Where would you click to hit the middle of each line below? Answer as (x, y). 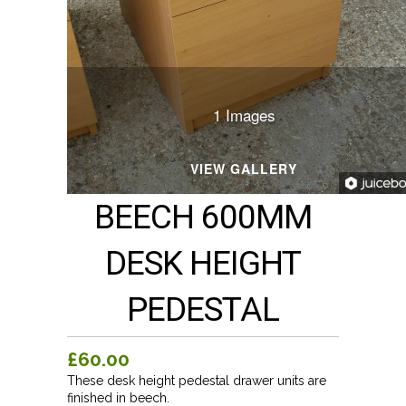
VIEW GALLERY (244, 169)
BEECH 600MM (203, 217)
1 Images (244, 115)
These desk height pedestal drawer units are (197, 381)
